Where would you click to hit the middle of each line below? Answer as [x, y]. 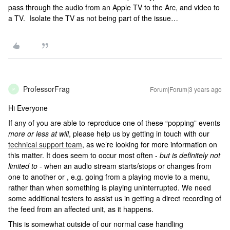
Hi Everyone [28, 108]
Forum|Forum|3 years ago [186, 89]
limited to [23, 166]
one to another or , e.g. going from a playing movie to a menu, [109, 177]
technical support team [45, 144]
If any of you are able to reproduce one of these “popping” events [114, 123]
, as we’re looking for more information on [150, 144]
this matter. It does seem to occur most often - [84, 155]
